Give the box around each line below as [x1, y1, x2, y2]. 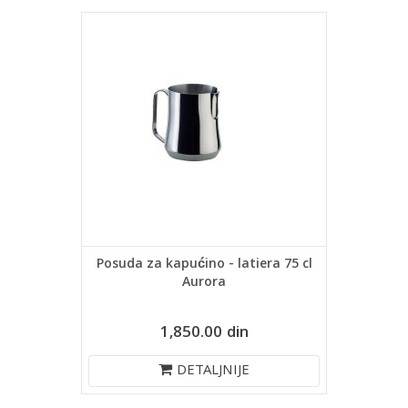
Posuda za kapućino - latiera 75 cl [96, 254, 312, 276]
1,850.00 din [159, 321, 249, 347]
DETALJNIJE [177, 360, 250, 383]
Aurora [182, 272, 226, 294]
